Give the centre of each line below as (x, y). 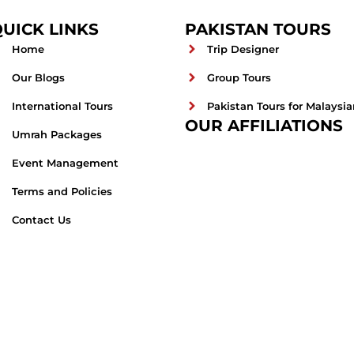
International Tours (62, 106)
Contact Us (41, 220)
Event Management (65, 163)
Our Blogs (38, 77)
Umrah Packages (56, 134)
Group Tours (239, 77)
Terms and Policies (62, 191)
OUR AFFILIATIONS (264, 126)
